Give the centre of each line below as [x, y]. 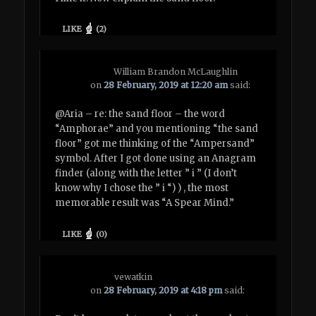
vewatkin [134, 276]
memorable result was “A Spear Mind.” [145, 203]
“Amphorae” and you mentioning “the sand [157, 129]
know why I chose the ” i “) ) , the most [142, 188]
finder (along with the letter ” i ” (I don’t [146, 174]
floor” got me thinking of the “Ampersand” [155, 144]
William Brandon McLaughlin [176, 72]
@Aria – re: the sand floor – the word [140, 114]
